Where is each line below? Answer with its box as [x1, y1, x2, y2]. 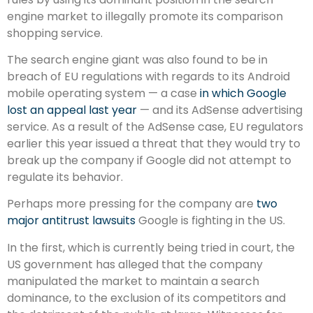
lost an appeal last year [7, 102, 137, 119]
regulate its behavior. [7, 169, 123, 186]
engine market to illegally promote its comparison [7, 8, 283, 24]
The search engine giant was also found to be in [7, 52, 268, 68]
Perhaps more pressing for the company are [7, 196, 256, 212]
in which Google [200, 85, 286, 102]
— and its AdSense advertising [137, 102, 303, 119]
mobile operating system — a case [7, 85, 200, 102]
